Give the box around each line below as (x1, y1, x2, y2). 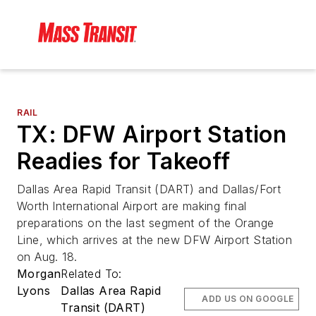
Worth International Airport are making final (17, 199, 247, 214)
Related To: (61, 267, 126, 281)
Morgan (17, 267, 61, 281)
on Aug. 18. (17, 250, 78, 265)
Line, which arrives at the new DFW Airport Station (17, 233, 292, 248)
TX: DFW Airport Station (17, 121, 287, 149)
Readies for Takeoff (17, 147, 231, 176)
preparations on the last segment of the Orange (17, 216, 274, 231)
